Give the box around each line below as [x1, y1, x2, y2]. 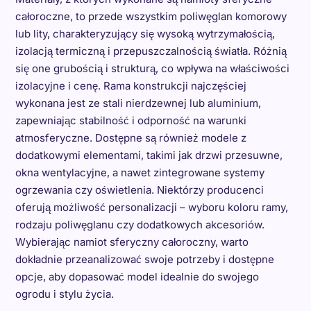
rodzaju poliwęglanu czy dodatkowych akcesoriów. [15, 218, 264, 231]
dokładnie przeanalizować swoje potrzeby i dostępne [15, 253, 274, 266]
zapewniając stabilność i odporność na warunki [15, 114, 246, 127]
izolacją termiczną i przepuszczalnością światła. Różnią [15, 44, 287, 58]
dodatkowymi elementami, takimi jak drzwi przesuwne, [15, 149, 283, 162]
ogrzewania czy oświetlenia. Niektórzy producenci [15, 183, 264, 196]
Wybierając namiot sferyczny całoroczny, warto [15, 235, 249, 249]
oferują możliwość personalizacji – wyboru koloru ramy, [15, 201, 288, 214]
